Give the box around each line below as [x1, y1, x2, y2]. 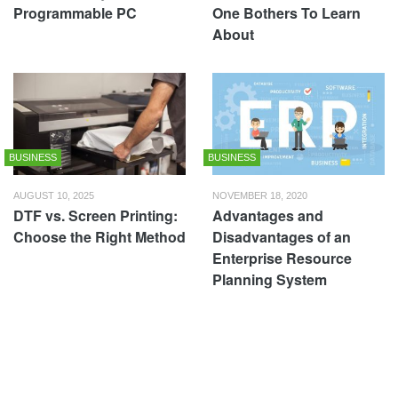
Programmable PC [13, 3, 137, 24]
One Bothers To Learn [212, 3, 361, 24]
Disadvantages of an [212, 227, 351, 248]
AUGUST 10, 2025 [13, 190, 94, 202]
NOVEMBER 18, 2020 [212, 190, 307, 202]
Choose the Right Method [13, 227, 186, 248]
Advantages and [212, 205, 323, 227]
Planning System [212, 269, 327, 291]
